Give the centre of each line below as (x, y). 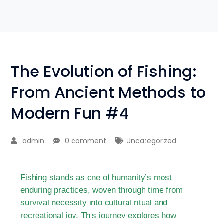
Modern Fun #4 (70, 113)
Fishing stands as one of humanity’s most (96, 177)
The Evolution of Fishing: (104, 71)
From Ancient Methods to (108, 92)
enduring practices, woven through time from (102, 190)
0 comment (86, 141)
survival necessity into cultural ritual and (94, 202)
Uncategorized (152, 141)
